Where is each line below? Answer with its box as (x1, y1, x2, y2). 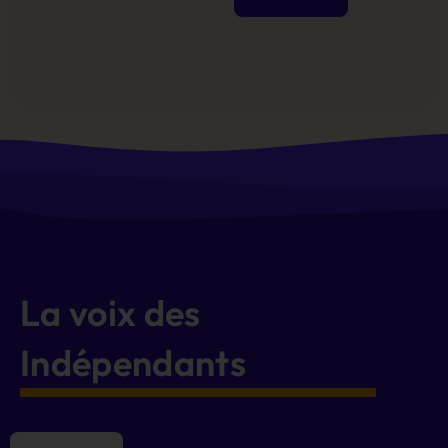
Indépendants (20, 340, 246, 386)
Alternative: (234, 91, 315, 111)
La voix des (20, 290, 201, 336)
